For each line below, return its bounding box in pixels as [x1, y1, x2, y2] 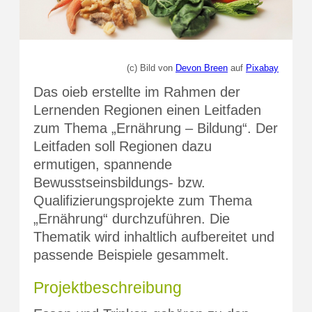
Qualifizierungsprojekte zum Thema [33, 192, 252, 208]
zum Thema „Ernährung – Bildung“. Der [33, 120, 278, 136]
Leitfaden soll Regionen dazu [33, 138, 212, 154]
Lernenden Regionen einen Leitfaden [33, 102, 261, 118]
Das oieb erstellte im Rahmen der [33, 84, 240, 100]
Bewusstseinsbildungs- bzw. [33, 174, 205, 190]
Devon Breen [175, 62, 228, 73]
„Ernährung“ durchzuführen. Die [33, 210, 230, 226]
